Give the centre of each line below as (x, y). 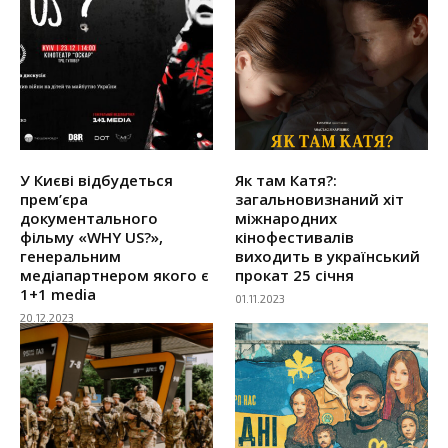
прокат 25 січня (294, 275)
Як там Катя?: (286, 180)
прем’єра (54, 199)
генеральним (70, 256)
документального (89, 218)
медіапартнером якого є (114, 275)
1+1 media (58, 294)
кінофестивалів (294, 237)
